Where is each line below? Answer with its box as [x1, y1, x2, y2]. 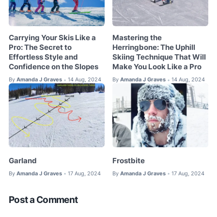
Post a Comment [9, 194, 78, 206]
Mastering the [112, 33, 162, 43]
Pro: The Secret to [9, 43, 72, 52]
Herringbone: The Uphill [112, 43, 196, 52]
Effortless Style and [9, 53, 78, 62]
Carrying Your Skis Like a [9, 33, 96, 43]
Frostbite [112, 156, 145, 165]
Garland [9, 156, 37, 165]
